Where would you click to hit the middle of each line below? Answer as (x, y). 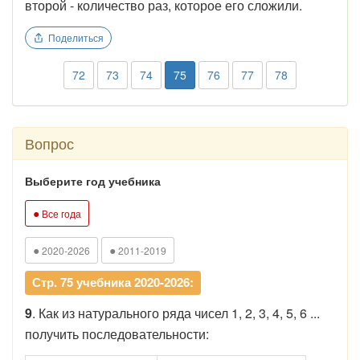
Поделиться (76, 38)
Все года (60, 214)
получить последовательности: (117, 334)
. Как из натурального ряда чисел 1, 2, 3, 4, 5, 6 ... (176, 313)
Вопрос (49, 143)
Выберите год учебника (93, 181)
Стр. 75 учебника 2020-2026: (113, 282)
